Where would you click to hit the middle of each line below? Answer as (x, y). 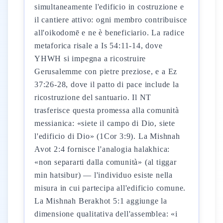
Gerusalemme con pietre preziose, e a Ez (106, 71)
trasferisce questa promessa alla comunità (107, 110)
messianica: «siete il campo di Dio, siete (105, 123)
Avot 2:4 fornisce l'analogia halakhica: (102, 149)
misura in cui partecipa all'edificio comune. (110, 188)
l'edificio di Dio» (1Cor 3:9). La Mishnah (107, 136)
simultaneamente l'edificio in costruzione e (109, 7)
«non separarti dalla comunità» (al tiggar (106, 162)
